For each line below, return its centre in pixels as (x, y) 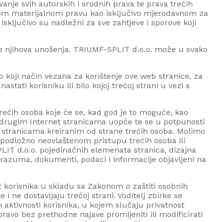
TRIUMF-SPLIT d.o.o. (113, 49)
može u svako (180, 49)
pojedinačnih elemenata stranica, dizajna (117, 150)
